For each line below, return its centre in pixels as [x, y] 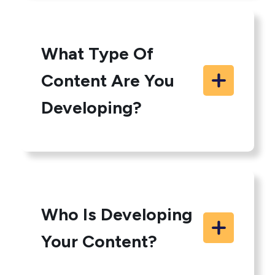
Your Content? [99, 241]
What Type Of [98, 53]
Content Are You [108, 80]
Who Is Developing [117, 214]
